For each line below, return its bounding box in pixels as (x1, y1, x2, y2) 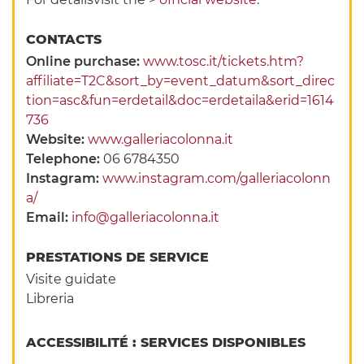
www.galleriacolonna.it (88, 132, 234, 148)
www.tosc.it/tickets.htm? (143, 54, 305, 70)
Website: (26, 132, 89, 148)
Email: (26, 210, 72, 226)
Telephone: (26, 151, 104, 167)
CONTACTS (26, 32, 106, 48)
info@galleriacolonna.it (71, 210, 220, 226)
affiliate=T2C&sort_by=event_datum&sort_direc (26, 73, 336, 89)
